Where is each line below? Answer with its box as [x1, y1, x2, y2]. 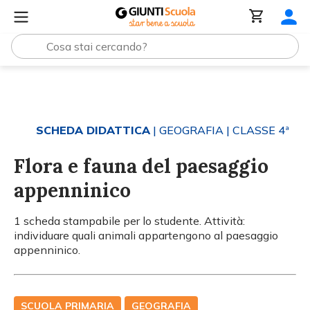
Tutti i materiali [46, 79, 112, 91]
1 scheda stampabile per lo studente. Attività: [14, 214, 245, 228]
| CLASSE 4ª [224, 123, 289, 137]
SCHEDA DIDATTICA [36, 123, 150, 137]
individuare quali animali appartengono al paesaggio [14, 228, 278, 242]
